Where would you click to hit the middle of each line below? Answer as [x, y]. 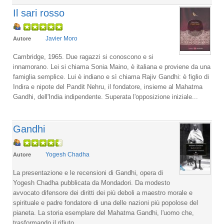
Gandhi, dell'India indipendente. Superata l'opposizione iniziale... [105, 96]
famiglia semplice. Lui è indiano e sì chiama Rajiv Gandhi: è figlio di [111, 76]
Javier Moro [61, 38]
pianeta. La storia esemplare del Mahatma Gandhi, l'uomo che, [103, 212]
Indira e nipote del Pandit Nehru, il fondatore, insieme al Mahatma [108, 86]
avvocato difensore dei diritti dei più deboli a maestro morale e [103, 192]
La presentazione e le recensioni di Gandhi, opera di [88, 172]
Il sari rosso [39, 13]
